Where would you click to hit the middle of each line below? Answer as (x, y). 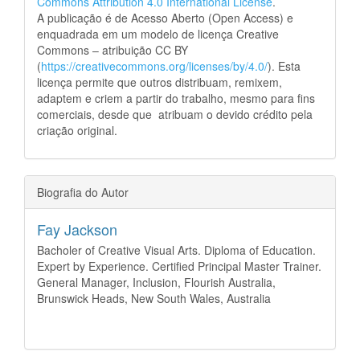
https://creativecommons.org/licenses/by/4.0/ (154, 66)
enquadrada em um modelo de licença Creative (158, 34)
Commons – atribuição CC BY (112, 50)
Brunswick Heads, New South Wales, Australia (154, 299)
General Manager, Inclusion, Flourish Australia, (156, 282)
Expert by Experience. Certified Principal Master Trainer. (179, 266)
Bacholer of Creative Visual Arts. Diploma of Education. (176, 250)
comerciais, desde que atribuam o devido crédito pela (175, 115)
